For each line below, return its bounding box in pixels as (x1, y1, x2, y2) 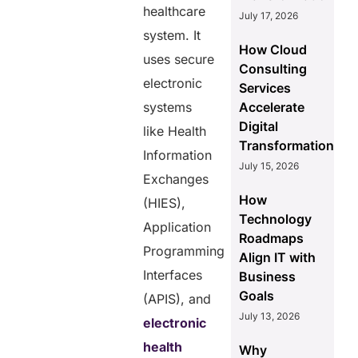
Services (238, 79, 291, 96)
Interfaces (143, 266, 203, 283)
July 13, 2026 (238, 309, 300, 322)
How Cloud (238, 41, 307, 58)
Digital (238, 117, 278, 134)
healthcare (143, 2, 206, 19)
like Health (143, 122, 207, 139)
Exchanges (143, 170, 209, 187)
